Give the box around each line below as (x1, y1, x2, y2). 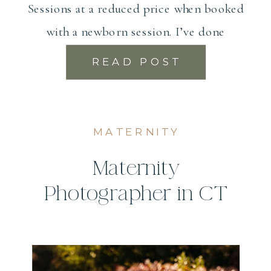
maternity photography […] (66, 47, 206, 62)
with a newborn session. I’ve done (47, 24, 226, 39)
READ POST (91, 55, 181, 68)
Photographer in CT (44, 181, 228, 206)
